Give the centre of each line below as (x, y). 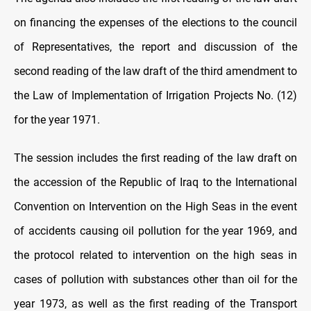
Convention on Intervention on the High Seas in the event (155, 206)
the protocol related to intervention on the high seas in (155, 255)
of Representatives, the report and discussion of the (155, 47)
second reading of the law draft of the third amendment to (155, 71)
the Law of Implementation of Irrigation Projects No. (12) (155, 95)
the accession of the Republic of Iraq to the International (155, 182)
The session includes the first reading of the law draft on (155, 158)
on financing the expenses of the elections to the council (155, 22)
